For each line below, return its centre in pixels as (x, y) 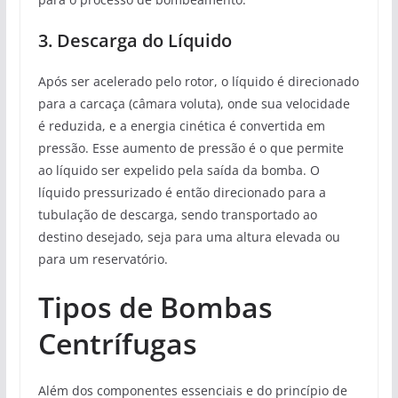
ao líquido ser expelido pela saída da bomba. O (179, 170)
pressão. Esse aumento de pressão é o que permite (191, 147)
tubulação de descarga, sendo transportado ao (177, 214)
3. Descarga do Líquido (135, 40)
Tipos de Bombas (155, 306)
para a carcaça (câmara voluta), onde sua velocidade (194, 103)
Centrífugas (117, 343)
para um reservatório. (103, 259)
